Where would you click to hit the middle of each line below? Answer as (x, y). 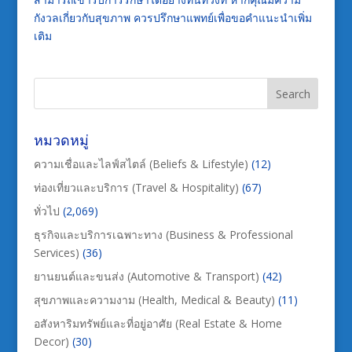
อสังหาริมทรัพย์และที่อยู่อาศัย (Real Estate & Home (158, 323)
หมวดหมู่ (61, 139)
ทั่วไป (46, 211)
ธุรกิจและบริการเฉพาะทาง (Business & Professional (163, 234)
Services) (56, 252)
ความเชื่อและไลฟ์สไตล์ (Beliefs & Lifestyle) (141, 163)
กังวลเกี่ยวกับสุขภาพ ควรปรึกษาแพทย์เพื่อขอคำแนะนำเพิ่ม (172, 17)
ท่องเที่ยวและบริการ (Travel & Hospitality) (136, 187)
